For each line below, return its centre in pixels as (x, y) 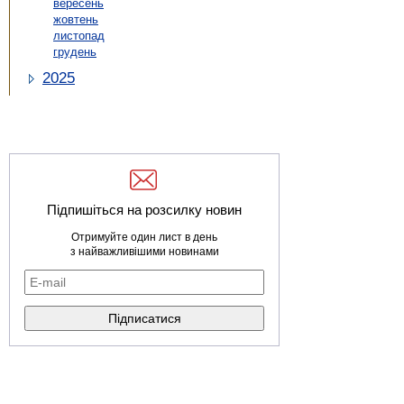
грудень (75, 52)
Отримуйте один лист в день (144, 238)
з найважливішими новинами (144, 252)
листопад (79, 36)
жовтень (76, 20)
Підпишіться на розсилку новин (144, 210)
